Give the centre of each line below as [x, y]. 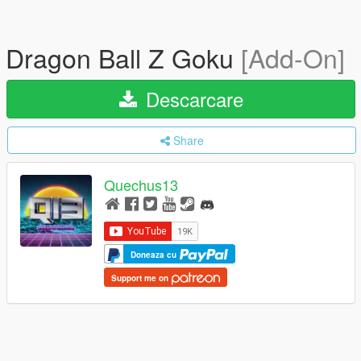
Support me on [141, 278]
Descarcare [191, 99]
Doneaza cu [155, 254]
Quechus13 [141, 185]
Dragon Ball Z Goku [123, 57]
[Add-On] [293, 57]
